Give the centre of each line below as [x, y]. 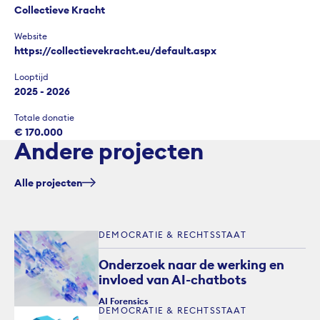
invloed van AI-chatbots [172, 279]
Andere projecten [109, 151]
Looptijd [31, 76]
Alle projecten [48, 182]
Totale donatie [44, 117]
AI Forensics [124, 301]
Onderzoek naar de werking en [191, 264]
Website [31, 36]
